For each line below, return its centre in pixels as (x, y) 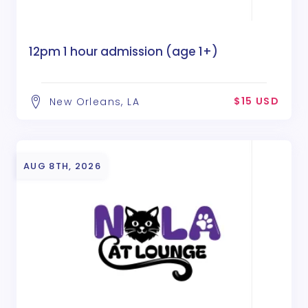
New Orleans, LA (95, 101)
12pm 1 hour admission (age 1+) (123, 51)
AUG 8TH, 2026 (62, 166)
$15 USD (256, 101)
